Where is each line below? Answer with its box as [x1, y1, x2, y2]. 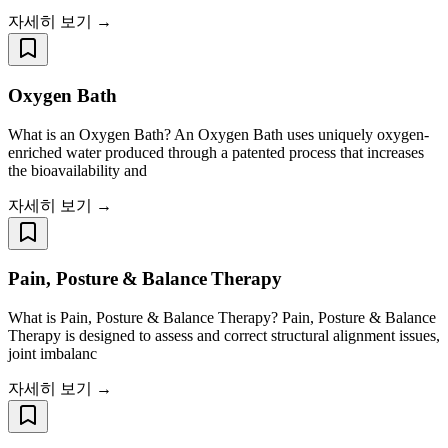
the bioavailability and [8, 161, 147, 179]
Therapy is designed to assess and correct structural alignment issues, [8, 327, 440, 344]
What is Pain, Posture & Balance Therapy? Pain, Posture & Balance [8, 309, 436, 326]
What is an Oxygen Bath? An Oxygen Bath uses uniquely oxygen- [8, 125, 429, 143]
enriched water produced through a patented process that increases [8, 143, 424, 161]
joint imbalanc [8, 345, 97, 362]
